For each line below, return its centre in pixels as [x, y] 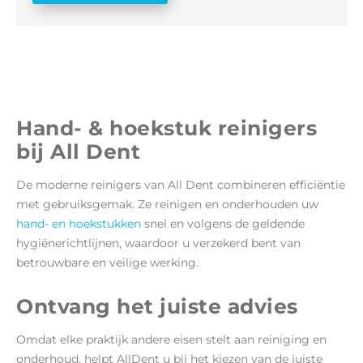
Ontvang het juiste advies [157, 306]
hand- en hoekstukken [79, 223]
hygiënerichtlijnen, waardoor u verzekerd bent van [158, 243]
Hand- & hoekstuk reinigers [167, 128]
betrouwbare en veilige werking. [107, 262]
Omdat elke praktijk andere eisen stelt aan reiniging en [171, 339]
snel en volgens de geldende [223, 223]
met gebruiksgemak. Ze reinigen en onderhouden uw [167, 204]
